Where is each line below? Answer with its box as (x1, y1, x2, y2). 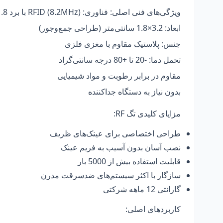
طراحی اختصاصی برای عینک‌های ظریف (50, 127, 181, 139)
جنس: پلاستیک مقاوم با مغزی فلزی (65, 38, 181, 49)
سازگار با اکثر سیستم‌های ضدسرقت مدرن (41, 169, 181, 181)
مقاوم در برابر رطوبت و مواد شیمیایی (57, 70, 181, 81)
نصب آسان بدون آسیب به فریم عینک (61, 141, 181, 153)
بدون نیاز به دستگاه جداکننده (88, 86, 181, 97)
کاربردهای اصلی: (125, 203, 181, 215)
